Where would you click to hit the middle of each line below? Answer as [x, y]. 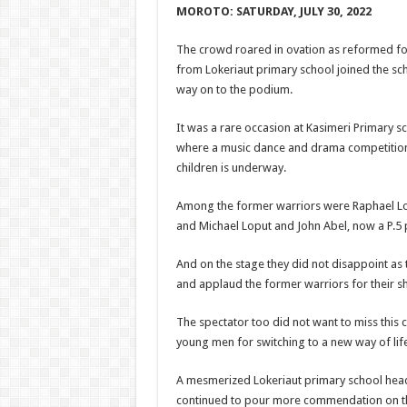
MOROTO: [206, 11]
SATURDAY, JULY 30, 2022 [303, 11]
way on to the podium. [234, 89]
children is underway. [231, 168]
